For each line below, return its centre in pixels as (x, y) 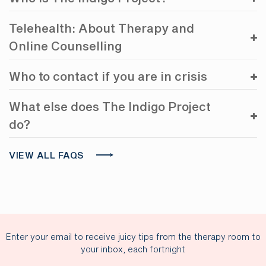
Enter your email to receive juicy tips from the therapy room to (133, 237)
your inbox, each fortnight (133, 250)
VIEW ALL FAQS (47, 156)
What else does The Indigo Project (110, 107)
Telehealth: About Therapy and (102, 29)
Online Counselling (65, 47)
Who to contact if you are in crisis (108, 77)
